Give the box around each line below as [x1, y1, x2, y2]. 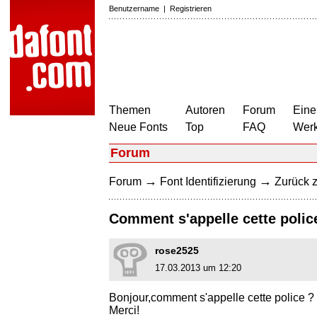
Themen [109, 104, 151, 116]
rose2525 [155, 245, 199, 257]
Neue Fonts [109, 121, 168, 133]
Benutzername [109, 4, 159, 13]
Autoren [185, 104, 225, 116]
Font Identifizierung [160, 175, 256, 188]
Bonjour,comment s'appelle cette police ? [109, 292, 314, 304]
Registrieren [170, 4, 212, 13]
